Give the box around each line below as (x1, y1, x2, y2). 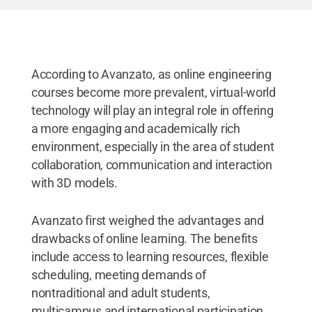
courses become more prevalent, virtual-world (31, 84, 276, 100)
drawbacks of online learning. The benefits (31, 231, 258, 246)
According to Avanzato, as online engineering (31, 66, 272, 81)
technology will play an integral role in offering (31, 102, 274, 118)
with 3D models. (31, 175, 118, 190)
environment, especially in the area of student (31, 139, 274, 154)
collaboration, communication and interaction (31, 157, 272, 172)
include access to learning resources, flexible (31, 249, 269, 264)
